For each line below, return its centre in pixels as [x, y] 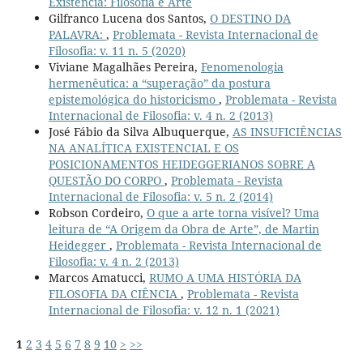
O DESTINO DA [250, 19]
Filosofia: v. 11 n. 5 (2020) [117, 51]
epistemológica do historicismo [133, 100]
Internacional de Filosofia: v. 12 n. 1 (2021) [164, 310]
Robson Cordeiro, [97, 213]
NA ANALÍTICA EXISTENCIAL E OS [143, 148]
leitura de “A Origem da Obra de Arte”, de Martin [184, 229]
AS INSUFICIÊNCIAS [287, 132]
